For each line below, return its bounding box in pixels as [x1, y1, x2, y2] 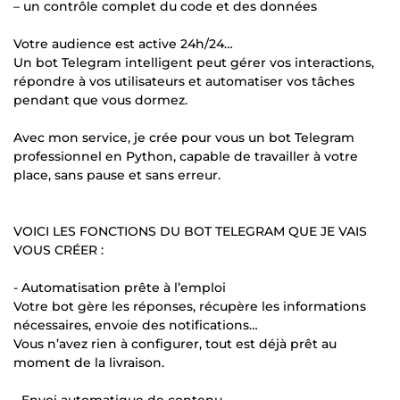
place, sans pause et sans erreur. [13, 166, 221, 183]
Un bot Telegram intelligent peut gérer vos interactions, [13, 54, 374, 71]
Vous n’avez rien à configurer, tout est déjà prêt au [13, 335, 337, 352]
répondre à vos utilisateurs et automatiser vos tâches [13, 72, 354, 89]
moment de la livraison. [13, 354, 164, 371]
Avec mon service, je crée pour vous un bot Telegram [13, 129, 354, 146]
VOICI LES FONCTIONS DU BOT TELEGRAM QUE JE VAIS [13, 222, 367, 239]
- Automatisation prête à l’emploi [13, 279, 226, 296]
